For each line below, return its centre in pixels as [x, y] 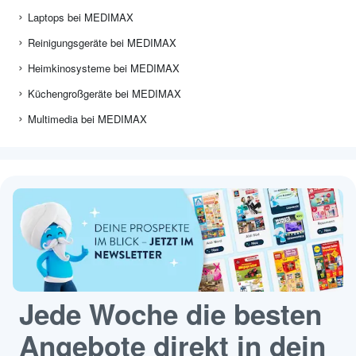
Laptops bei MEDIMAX [81, 17]
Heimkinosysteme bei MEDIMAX [104, 68]
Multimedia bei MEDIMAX [87, 119]
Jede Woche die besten [170, 314]
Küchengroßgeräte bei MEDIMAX [104, 94]
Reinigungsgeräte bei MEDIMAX [102, 43]
